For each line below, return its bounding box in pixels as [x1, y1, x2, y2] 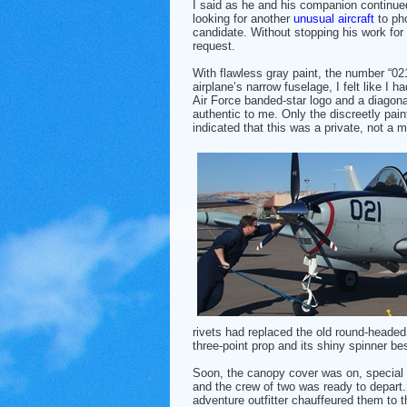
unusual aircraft [293, 11, 374, 25]
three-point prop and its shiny [193, 338, 349, 352]
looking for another [193, 11, 293, 25]
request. [193, 38, 235, 53]
